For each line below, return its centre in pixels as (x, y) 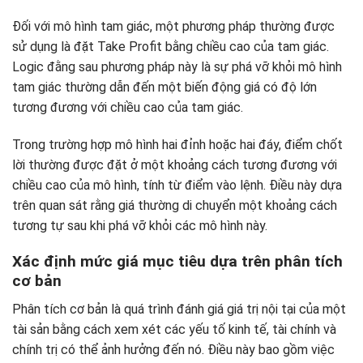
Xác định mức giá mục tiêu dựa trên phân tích (177, 262)
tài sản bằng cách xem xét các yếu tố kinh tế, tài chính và (174, 329)
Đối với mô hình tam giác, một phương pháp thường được (173, 26)
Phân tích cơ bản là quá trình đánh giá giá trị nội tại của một (179, 309)
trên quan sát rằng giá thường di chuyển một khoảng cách (175, 205)
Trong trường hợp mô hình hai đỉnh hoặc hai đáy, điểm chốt (177, 144)
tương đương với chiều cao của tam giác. (128, 107)
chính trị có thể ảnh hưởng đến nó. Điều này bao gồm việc (173, 349)
